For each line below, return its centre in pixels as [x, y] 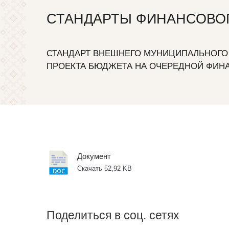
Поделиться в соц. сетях [113, 215]
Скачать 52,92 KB [105, 168]
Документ [94, 156]
